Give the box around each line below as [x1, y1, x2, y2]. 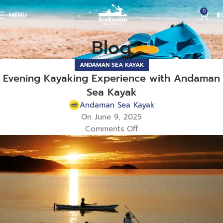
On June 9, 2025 [81, 111, 142, 123]
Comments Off [85, 123, 138, 135]
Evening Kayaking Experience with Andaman [3, 71, 220, 86]
